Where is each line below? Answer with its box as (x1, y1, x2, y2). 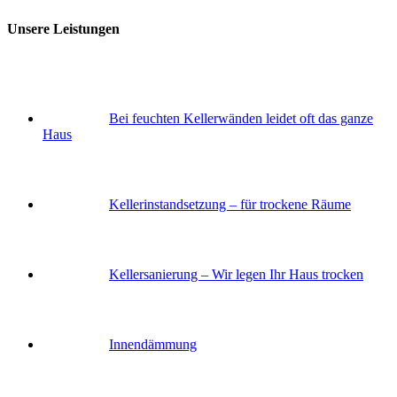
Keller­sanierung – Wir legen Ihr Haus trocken (109, 266, 363, 282)
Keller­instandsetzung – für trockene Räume (109, 196, 351, 212)
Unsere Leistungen (7, 21, 120, 37)
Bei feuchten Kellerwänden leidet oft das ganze (109, 110, 373, 126)
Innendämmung (109, 336, 197, 352)
